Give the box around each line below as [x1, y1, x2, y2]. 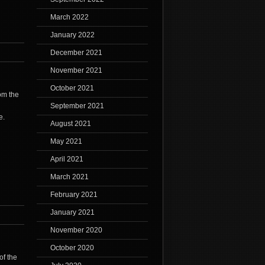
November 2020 [50, 226, 102, 235]
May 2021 [50, 137, 82, 146]
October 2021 [50, 84, 94, 93]
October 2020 [50, 244, 94, 253]
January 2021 [50, 208, 95, 217]
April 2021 [50, 155, 83, 164]
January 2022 [50, 31, 95, 40]
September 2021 [50, 102, 104, 111]
